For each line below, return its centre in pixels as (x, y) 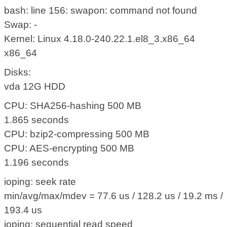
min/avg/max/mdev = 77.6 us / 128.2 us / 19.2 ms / (114, 196)
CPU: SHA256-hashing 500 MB (73, 106)
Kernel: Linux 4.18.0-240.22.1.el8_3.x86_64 (100, 39)
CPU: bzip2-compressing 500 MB (77, 134)
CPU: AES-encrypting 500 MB (69, 148)
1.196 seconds (37, 163)
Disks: (18, 72)
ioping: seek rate (40, 182)
